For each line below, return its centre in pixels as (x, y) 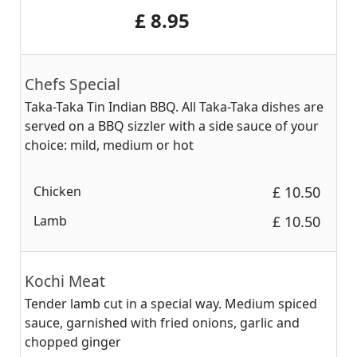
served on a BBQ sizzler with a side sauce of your (172, 126)
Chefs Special (73, 84)
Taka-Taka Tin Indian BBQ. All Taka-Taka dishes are (174, 107)
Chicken (58, 191)
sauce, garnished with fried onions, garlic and (162, 323)
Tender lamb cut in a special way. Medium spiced (171, 304)
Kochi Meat (65, 281)
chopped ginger (73, 342)
